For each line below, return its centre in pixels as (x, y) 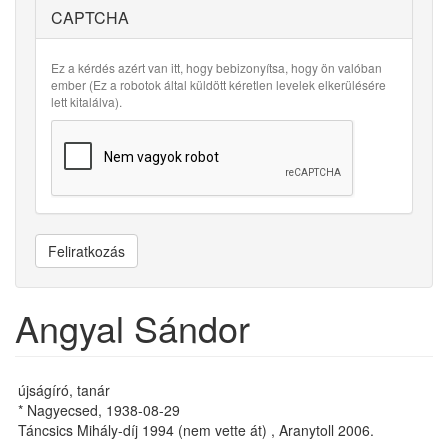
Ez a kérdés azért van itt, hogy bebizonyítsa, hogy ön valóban (216, 67)
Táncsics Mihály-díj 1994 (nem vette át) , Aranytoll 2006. (196, 430)
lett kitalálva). (86, 101)
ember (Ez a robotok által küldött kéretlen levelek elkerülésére (218, 84)
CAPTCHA (90, 17)
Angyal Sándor (132, 327)
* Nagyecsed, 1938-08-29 (99, 410)
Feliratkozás (86, 251)
